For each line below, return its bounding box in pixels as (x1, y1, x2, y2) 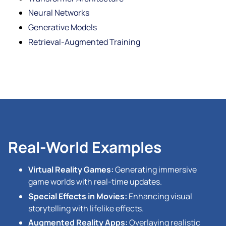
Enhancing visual (127, 190, 192, 202)
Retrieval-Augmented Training (28, 36, 140, 47)
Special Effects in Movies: (28, 190, 127, 202)
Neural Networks (28, 7, 89, 19)
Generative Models (28, 22, 97, 33)
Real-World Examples (8, 136, 161, 157)
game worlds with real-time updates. (28, 176, 162, 187)
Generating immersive (114, 163, 197, 175)
